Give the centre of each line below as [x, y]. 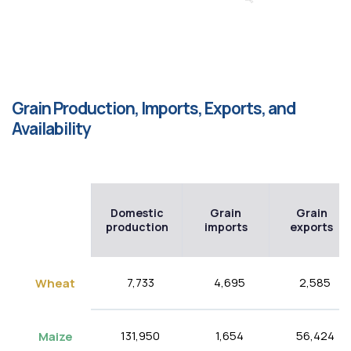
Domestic [137, 212]
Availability [51, 129]
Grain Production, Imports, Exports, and [154, 109]
